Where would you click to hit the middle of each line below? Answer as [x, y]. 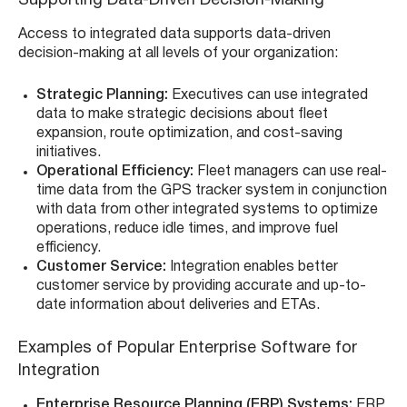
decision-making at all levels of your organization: [178, 54]
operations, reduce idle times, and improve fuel [187, 229]
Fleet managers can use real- [290, 172]
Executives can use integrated [268, 96]
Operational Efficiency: [115, 172]
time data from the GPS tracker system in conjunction [212, 191]
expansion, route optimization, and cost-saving [189, 134]
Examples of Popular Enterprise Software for [188, 349]
